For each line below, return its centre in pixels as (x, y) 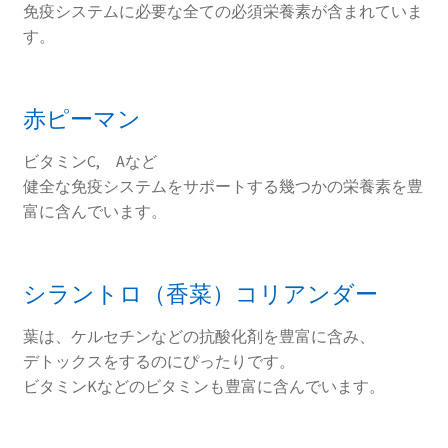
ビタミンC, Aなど (89, 161)
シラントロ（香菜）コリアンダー (200, 294)
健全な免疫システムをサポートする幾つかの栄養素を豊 (222, 186)
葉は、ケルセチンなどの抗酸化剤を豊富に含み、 (198, 336)
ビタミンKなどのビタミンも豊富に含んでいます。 (203, 386)
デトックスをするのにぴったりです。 (158, 361)
